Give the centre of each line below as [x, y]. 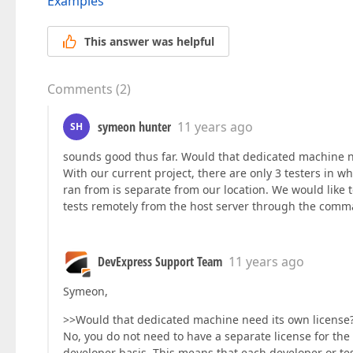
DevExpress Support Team [160, 262]
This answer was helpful [149, 42]
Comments [80, 89]
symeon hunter [134, 127]
